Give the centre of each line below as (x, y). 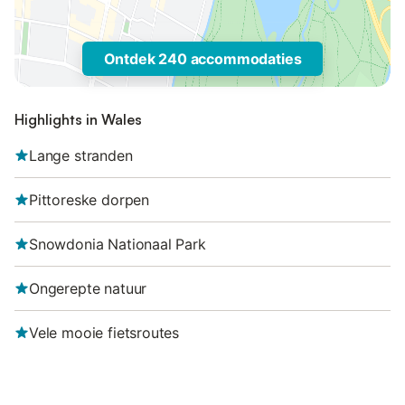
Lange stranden (81, 155)
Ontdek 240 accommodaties (202, 59)
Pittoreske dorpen (89, 200)
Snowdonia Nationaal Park (118, 244)
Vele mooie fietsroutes (104, 333)
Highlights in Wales (78, 119)
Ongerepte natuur (88, 288)
